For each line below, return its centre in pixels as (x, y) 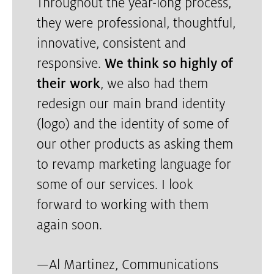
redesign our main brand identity (131, 105)
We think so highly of (169, 65)
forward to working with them (123, 206)
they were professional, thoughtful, (136, 24)
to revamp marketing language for (134, 165)
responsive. (71, 65)
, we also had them (154, 85)
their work (68, 85)
